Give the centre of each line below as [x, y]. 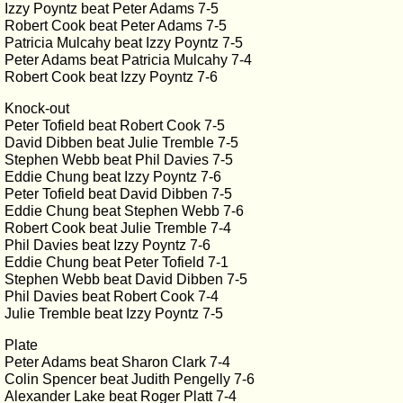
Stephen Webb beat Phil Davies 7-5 [119, 160]
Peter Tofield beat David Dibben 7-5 [118, 194]
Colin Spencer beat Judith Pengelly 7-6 [130, 379]
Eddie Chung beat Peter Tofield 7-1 [116, 262]
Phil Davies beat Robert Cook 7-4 [112, 296]
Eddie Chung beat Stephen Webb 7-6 [124, 211]
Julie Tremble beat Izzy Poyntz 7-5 [114, 313]
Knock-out [37, 108]
